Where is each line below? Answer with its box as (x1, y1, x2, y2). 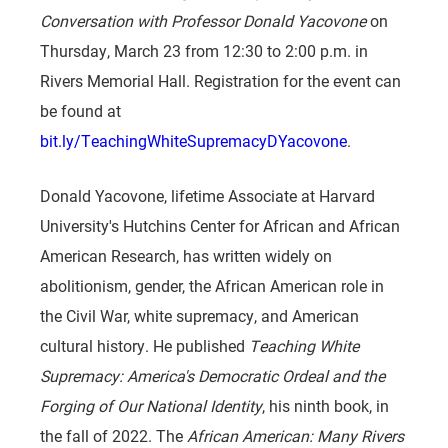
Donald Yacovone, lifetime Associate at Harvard (40, 185, 375, 207)
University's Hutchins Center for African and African (40, 215, 400, 237)
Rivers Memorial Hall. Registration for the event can (40, 70, 401, 92)
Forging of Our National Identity (40, 395, 262, 417)
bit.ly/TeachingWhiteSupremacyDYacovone (40, 130, 347, 152)
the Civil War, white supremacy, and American (40, 305, 359, 327)
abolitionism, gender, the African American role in (40, 275, 384, 297)
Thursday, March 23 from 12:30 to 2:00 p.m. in (40, 40, 368, 62)
